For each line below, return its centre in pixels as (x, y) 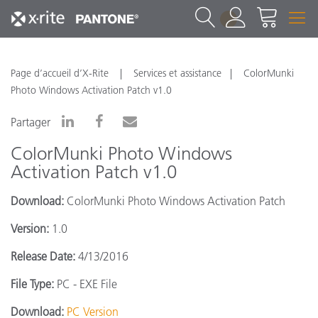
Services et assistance (177, 73)
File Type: (32, 284)
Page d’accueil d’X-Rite (61, 73)
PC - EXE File (86, 284)
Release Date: (44, 256)
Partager (31, 122)
